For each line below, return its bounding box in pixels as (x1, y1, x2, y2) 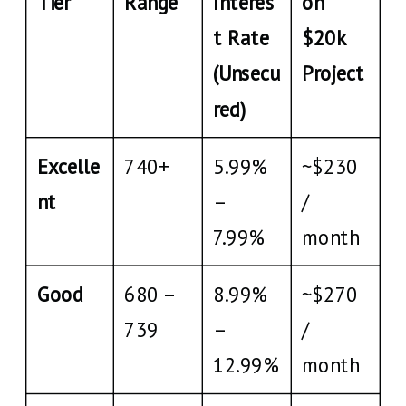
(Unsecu (213, 60, 279, 86)
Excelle (36, 153, 101, 179)
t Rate (213, 24, 269, 51)
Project (302, 60, 364, 86)
